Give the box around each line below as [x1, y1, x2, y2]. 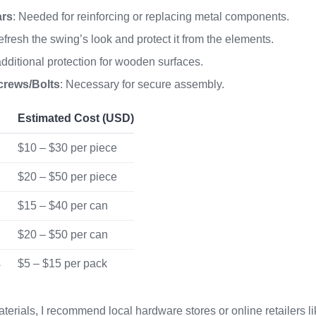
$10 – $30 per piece [18, 142, 118, 154]
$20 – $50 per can [18, 229, 109, 241]
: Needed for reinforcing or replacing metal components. [13, 11, 290, 23]
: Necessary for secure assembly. [60, 78, 225, 90]
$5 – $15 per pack [18, 257, 108, 269]
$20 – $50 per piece [18, 171, 118, 183]
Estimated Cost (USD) [18, 112, 135, 124]
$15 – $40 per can [18, 200, 109, 212]
